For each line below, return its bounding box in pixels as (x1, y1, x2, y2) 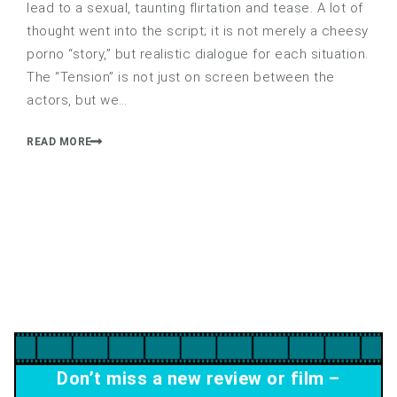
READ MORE (27, 135, 92, 148)
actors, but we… (27, 92, 128, 109)
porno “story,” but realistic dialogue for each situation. (27, 46, 369, 63)
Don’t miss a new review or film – (57, 367, 340, 389)
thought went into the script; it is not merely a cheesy (27, 23, 369, 40)
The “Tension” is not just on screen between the (27, 69, 335, 86)
